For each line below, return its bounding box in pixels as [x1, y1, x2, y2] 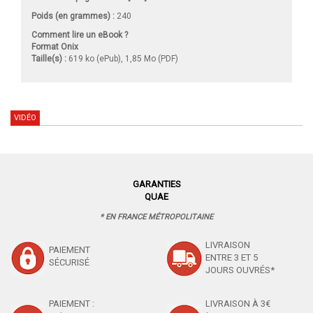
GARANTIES [132, 179, 181, 190]
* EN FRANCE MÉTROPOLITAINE [100, 212, 213, 222]
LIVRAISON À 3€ [205, 298, 270, 310]
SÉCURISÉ [49, 257, 89, 268]
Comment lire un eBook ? [31, 30, 128, 41]
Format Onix [31, 42, 78, 52]
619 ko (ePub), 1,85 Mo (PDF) [66, 54, 178, 64]
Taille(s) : [31, 54, 66, 64]
